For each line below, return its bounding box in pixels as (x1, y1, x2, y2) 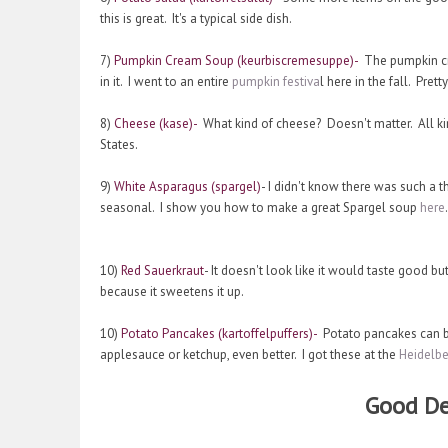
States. (100, 136, 138, 154)
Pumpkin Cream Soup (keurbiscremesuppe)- (114, 52, 358, 70)
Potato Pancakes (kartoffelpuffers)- (121, 325, 317, 343)
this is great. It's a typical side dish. (100, 10, 292, 28)
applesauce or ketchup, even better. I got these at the (100, 346, 399, 364)
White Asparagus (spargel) (114, 178, 261, 196)
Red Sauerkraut (121, 262, 204, 280)
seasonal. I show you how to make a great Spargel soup (100, 199, 420, 217)
